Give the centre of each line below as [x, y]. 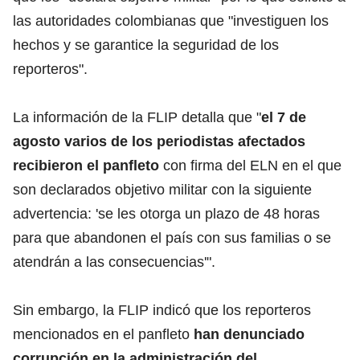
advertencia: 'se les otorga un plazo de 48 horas [166, 213]
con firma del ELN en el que [252, 165]
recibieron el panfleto [88, 165]
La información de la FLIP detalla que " [137, 117]
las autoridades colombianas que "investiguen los [171, 20]
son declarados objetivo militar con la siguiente [162, 189]
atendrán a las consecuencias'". [114, 262]
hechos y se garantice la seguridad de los [146, 45]
